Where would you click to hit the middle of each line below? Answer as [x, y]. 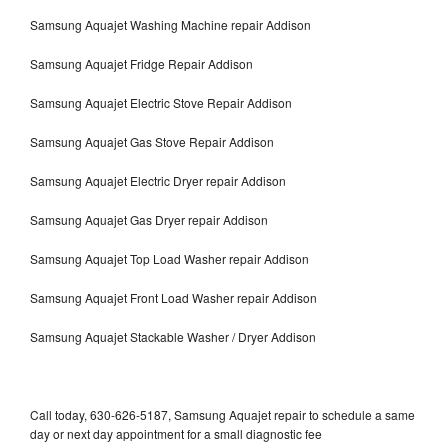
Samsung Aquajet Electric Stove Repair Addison [161, 102]
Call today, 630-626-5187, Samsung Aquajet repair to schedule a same [222, 414]
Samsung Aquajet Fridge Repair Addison [141, 63]
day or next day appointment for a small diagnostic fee [176, 433]
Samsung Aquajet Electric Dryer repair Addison [158, 180]
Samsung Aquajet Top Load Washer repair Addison [169, 258]
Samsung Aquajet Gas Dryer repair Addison [149, 219]
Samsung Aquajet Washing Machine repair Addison [170, 24]
